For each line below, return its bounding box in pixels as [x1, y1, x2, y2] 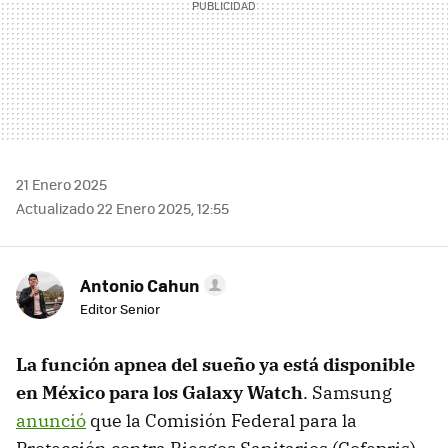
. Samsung [303, 381, 392, 405]
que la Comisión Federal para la [86, 409, 357, 433]
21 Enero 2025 [16, 174, 107, 195]
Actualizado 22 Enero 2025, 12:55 [16, 198, 229, 219]
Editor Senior [80, 299, 160, 319]
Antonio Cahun [80, 273, 200, 298]
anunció [16, 409, 86, 433]
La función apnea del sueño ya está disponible [16, 353, 415, 377]
